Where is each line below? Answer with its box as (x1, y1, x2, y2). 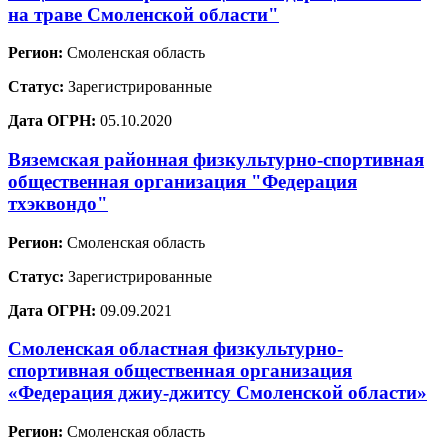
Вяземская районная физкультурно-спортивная (8, 149, 424, 170)
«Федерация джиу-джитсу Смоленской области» (8, 382, 427, 404)
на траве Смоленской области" (8, 3, 279, 25)
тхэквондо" (8, 193, 108, 214)
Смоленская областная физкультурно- (8, 338, 343, 360)
